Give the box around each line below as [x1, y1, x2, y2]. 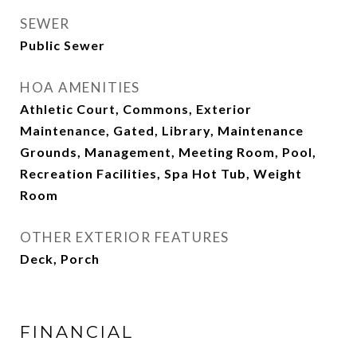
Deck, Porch [20, 251, 100, 266]
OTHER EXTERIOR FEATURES [20, 229, 229, 245]
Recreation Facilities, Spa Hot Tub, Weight [20, 166, 302, 181]
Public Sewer [20, 37, 105, 53]
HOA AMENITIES [20, 79, 140, 96]
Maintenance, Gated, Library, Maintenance [20, 123, 304, 138]
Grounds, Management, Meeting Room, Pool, [20, 144, 316, 159]
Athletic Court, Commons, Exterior [20, 101, 252, 116]
